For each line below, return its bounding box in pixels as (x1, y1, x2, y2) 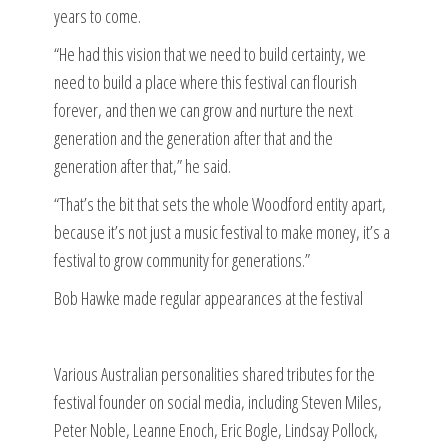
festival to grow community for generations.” (54, 247, 310, 272)
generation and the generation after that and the (54, 125, 333, 150)
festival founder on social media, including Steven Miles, (54, 389, 382, 414)
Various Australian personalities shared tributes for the (54, 361, 375, 386)
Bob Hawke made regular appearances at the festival (54, 285, 363, 310)
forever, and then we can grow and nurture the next (54, 97, 353, 122)
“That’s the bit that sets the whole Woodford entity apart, (54, 191, 386, 216)
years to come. (54, 3, 141, 28)
